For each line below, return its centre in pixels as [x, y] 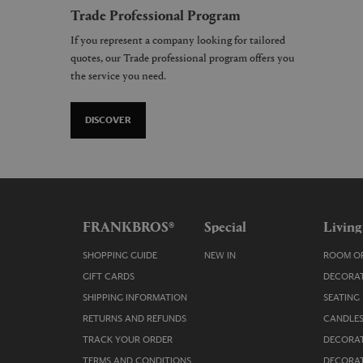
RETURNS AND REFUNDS [135, 319]
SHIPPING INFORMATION [135, 298]
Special [225, 226]
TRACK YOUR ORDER [128, 340]
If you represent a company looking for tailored [178, 39]
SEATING [342, 298]
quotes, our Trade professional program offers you [182, 57]
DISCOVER [108, 120]
